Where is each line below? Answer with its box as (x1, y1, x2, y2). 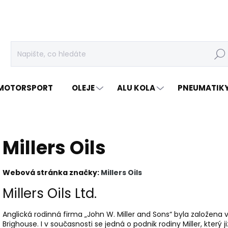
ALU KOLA (117, 82, 155, 93)
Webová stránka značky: (3, 167, 101, 178)
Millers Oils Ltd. (3, 184, 100, 203)
